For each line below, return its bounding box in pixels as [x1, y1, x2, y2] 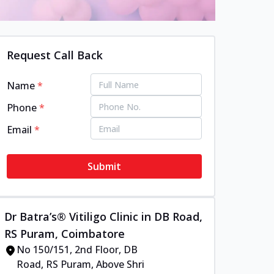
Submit [87, 160, 122, 173]
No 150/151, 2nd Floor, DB [17, 243, 138, 256]
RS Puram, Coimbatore [4, 226, 125, 241]
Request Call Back [7, 48, 103, 62]
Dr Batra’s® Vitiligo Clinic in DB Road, [4, 209, 203, 224]
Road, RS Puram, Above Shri [17, 257, 145, 271]
